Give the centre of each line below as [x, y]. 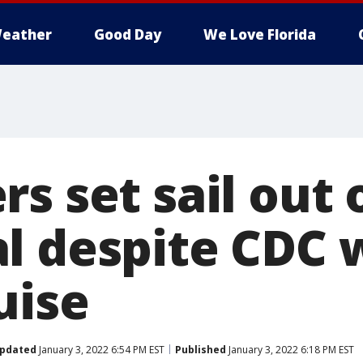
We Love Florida [260, 34]
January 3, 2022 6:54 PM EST [100, 349]
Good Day [128, 34]
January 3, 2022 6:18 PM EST [290, 349]
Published [201, 349]
